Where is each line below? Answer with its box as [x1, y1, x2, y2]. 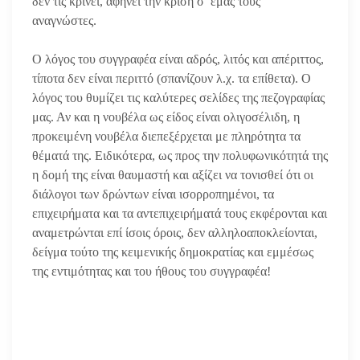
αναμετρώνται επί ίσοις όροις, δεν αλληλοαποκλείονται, [32, 225, 317, 239]
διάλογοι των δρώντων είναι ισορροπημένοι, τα [32, 186, 274, 201]
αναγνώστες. [32, 13, 100, 27]
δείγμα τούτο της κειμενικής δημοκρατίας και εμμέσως [32, 244, 313, 259]
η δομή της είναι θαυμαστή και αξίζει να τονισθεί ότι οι [32, 167, 313, 182]
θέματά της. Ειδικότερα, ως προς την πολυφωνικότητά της [32, 148, 328, 162]
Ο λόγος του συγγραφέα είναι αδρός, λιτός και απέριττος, [32, 51, 324, 66]
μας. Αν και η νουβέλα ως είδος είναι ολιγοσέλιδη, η [32, 109, 300, 124]
